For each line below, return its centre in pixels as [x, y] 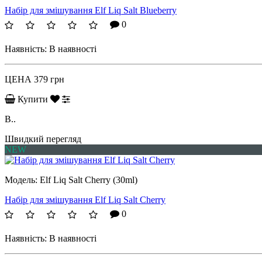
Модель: [22, 180]
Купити [33, 99]
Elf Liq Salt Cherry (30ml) [89, 180]
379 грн [49, 79]
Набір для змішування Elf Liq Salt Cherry [85, 199]
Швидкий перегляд [43, 139]
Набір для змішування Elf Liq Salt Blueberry [91, 10]
